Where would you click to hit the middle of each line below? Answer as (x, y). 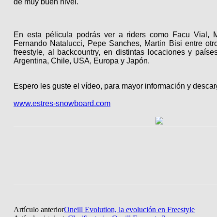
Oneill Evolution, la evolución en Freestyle (129, 209)
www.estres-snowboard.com (62, 103)
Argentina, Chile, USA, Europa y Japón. (83, 61)
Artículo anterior (39, 209)
